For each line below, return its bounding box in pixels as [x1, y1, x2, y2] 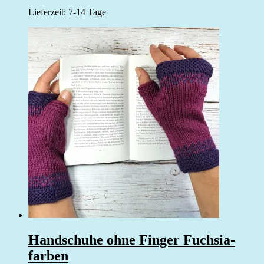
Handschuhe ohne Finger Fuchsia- [28, 232, 235, 248]
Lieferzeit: [28, 7, 68, 18]
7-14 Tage [68, 7, 106, 18]
